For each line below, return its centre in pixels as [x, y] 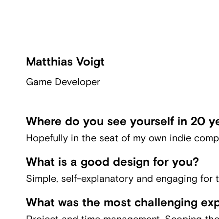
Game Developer [63, 82]
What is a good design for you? [112, 162]
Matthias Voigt [65, 62]
